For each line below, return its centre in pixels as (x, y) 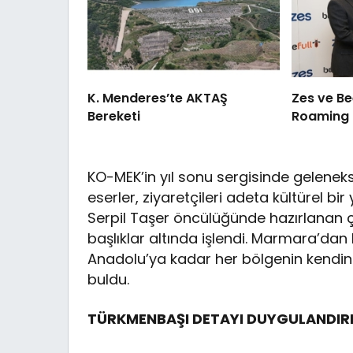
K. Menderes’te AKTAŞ (158, 98)
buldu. (108, 280)
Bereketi (114, 117)
